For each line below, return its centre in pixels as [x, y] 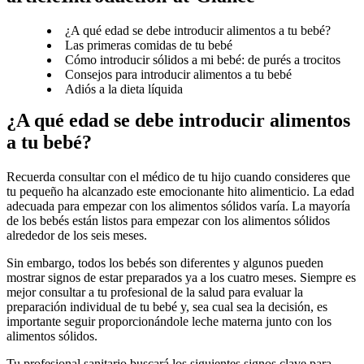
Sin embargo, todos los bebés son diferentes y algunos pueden [165, 262]
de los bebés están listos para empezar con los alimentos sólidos [168, 220]
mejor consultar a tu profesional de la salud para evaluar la [155, 292]
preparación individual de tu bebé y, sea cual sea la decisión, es [167, 306]
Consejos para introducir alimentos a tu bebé [178, 74]
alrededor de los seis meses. [77, 235]
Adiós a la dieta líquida [124, 89]
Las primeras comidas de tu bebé [149, 45]
